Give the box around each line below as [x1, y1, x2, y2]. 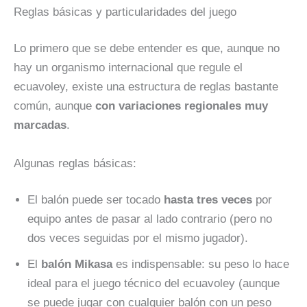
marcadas [14, 119, 66, 132]
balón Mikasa [41, 258, 112, 271]
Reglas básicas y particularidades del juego [14, 5, 236, 19]
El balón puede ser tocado [27, 193, 164, 206]
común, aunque [14, 99, 95, 113]
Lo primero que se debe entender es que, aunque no [14, 42, 280, 56]
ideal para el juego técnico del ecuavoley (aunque [27, 277, 280, 290]
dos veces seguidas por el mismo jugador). [27, 232, 248, 245]
